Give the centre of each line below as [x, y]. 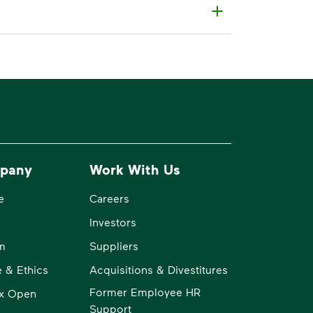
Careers [110, 198]
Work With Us [135, 169]
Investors [113, 221]
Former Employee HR [145, 291]
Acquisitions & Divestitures [159, 269]
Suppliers [114, 245]
